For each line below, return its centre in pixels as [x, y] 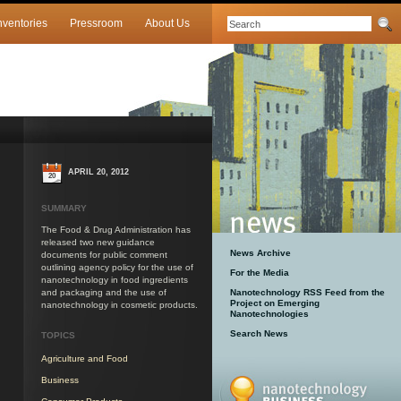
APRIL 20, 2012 [98, 172]
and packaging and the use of [104, 292]
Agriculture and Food [85, 359]
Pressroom [96, 23]
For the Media [260, 272]
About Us [167, 23]
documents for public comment [104, 254]
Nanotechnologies [269, 313]
